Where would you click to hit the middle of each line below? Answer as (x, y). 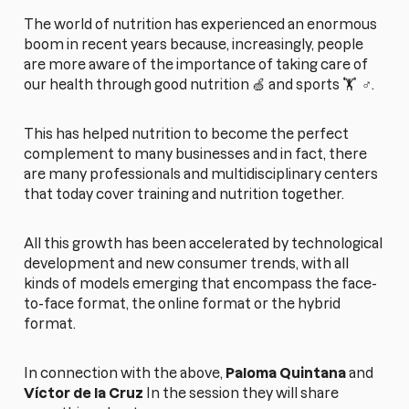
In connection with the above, (125, 373)
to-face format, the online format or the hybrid (183, 304)
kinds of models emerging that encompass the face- (201, 284)
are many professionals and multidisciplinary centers (201, 174)
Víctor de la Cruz (85, 393)
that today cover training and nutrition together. (184, 194)
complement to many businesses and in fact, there (196, 154)
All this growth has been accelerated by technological (204, 244)
